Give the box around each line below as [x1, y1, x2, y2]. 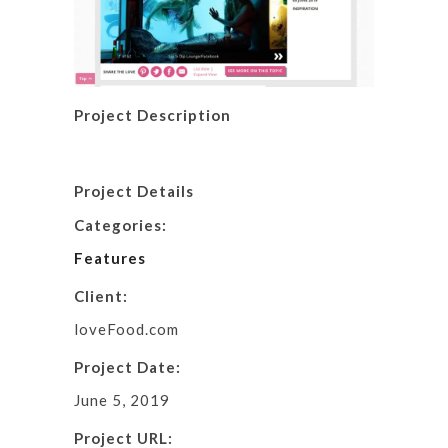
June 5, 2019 [74, 391, 170, 410]
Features [74, 249, 146, 268]
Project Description [74, 106, 231, 125]
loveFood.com [74, 320, 179, 339]
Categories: [74, 216, 167, 235]
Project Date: [74, 358, 181, 377]
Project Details [74, 182, 194, 201]
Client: [74, 287, 128, 306]
